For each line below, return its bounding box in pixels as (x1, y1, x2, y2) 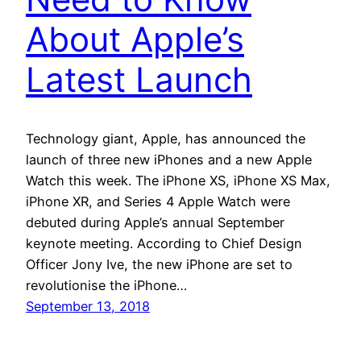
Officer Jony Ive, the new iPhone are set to (26, 256, 293, 273)
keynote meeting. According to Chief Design (26, 235, 302, 252)
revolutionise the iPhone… (26, 277, 187, 294)
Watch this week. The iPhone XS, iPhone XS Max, (26, 172, 330, 189)
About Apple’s (26, 19, 244, 60)
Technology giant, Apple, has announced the (26, 131, 305, 147)
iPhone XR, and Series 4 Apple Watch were (26, 193, 290, 210)
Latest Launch (26, 59, 252, 101)
